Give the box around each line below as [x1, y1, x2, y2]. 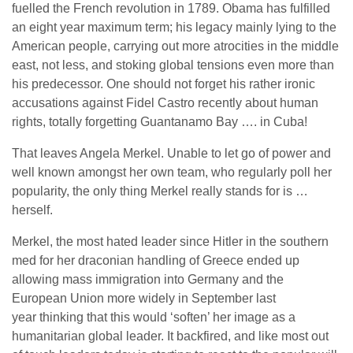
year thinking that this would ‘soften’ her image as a [12, 310, 295, 324]
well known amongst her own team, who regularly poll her [12, 165, 332, 179]
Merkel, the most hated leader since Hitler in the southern [12, 235, 329, 248]
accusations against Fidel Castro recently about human [12, 96, 318, 110]
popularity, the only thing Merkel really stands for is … [12, 184, 308, 198]
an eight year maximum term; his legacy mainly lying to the [12, 20, 336, 34]
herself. [12, 203, 53, 217]
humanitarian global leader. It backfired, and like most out [12, 329, 329, 343]
